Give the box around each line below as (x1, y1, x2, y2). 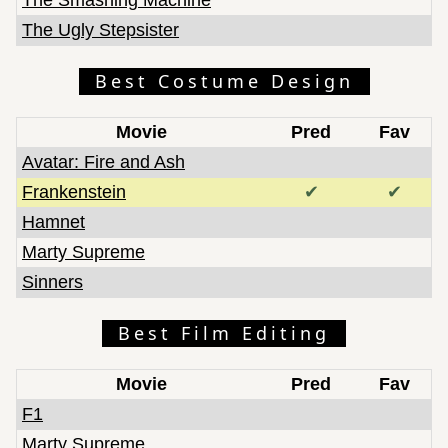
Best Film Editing (118, 320, 330, 345)
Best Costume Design (94, 68, 354, 93)
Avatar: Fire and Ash (22, 151, 185, 172)
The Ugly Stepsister (22, 19, 179, 40)
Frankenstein (22, 181, 126, 202)
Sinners (22, 271, 83, 292)
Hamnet (22, 211, 85, 232)
